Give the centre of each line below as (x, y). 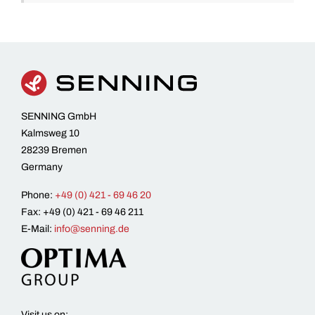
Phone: (38, 195)
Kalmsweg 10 (50, 134)
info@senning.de (92, 229)
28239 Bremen (54, 150)
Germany (42, 167)
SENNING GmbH (59, 117)
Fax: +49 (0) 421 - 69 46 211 (82, 212)
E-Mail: (38, 229)
